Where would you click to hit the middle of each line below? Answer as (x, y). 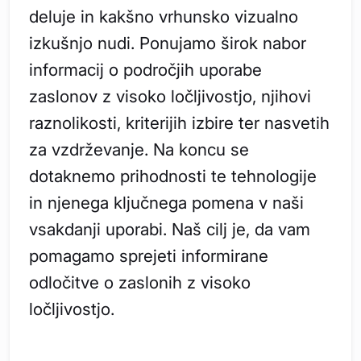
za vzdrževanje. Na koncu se (139, 149)
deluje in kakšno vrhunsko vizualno (164, 16)
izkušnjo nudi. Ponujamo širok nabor (168, 43)
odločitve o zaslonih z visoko (140, 282)
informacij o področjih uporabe (145, 69)
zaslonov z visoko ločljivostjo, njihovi (170, 96)
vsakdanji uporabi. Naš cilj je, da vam (170, 229)
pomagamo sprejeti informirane (149, 255)
